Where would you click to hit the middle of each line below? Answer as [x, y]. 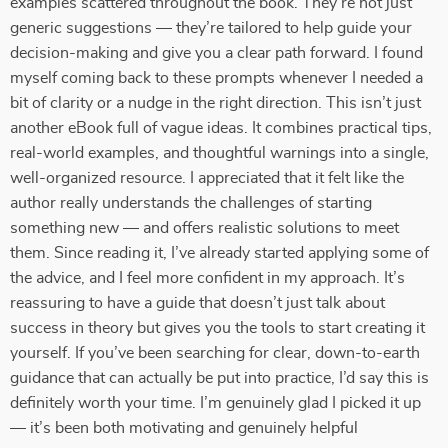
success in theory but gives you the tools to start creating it [217, 328]
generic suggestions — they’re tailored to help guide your [211, 28]
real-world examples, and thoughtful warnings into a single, [219, 153]
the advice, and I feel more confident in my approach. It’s [207, 278]
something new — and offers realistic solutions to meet [204, 228]
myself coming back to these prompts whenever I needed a [216, 78]
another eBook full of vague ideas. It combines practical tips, [221, 128]
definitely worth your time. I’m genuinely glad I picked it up [215, 403]
